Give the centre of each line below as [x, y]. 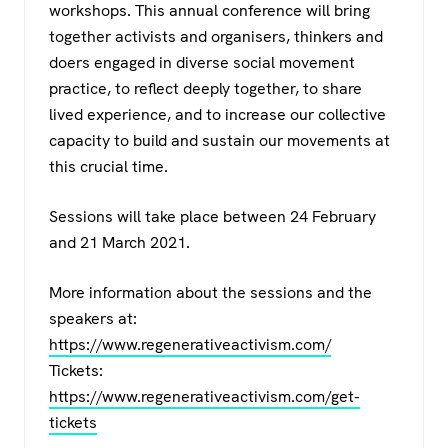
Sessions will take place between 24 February [212, 216]
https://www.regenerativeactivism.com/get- [204, 396]
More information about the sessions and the [210, 292]
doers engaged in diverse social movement [202, 62]
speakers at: [93, 318]
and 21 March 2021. [119, 242]
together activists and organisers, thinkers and [216, 36]
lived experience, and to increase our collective [217, 114]
